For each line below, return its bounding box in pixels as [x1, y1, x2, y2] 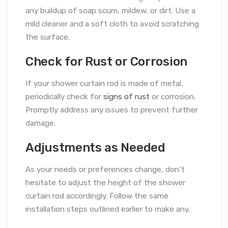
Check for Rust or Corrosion [25, 54, 187, 69]
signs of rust [103, 92, 150, 102]
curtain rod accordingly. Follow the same [25, 191, 168, 201]
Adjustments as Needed [25, 140, 165, 155]
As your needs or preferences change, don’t [25, 165, 185, 175]
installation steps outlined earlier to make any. [25, 205, 190, 214]
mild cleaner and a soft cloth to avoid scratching [25, 19, 199, 29]
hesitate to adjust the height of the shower [25, 178, 185, 188]
